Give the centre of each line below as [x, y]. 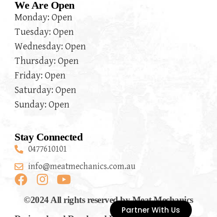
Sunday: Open [42, 105]
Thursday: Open [46, 62]
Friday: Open [40, 76]
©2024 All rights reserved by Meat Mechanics [108, 200]
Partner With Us [151, 210]
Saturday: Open [45, 91]
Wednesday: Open [50, 47]
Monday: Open [43, 18]
